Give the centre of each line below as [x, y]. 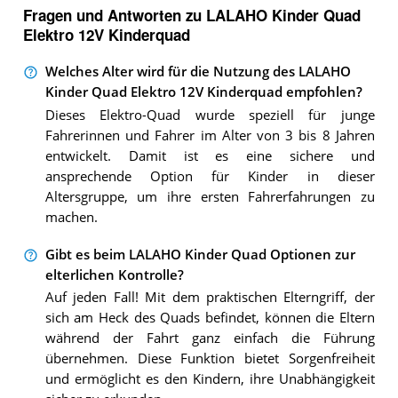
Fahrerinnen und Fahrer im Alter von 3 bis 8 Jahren [210, 135]
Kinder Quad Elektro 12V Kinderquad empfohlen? [203, 92]
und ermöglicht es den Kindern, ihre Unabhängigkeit [210, 379]
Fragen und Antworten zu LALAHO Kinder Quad [191, 15]
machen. [71, 217]
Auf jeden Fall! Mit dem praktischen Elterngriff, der [210, 298]
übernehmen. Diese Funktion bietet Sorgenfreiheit [210, 359]
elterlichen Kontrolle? [114, 275]
